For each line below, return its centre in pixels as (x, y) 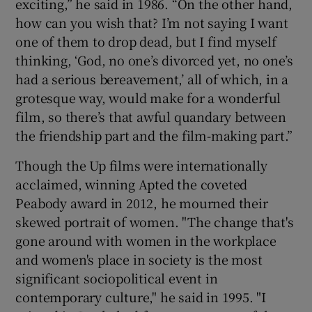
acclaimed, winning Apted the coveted (132, 184)
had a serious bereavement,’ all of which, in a (152, 79)
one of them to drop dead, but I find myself (146, 41)
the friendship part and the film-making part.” (154, 135)
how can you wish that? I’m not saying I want (152, 23)
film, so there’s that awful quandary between (151, 117)
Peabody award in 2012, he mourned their (142, 203)
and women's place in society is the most (139, 259)
